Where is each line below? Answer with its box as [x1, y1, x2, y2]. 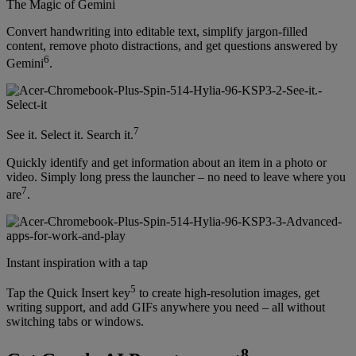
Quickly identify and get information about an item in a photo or [6, 155, 327, 169]
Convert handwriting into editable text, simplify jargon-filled [6, 24, 308, 38]
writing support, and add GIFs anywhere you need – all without [6, 300, 325, 315]
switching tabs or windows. [6, 315, 144, 329]
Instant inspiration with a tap [6, 255, 148, 269]
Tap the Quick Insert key [6, 286, 130, 300]
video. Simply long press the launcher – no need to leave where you [6, 169, 346, 184]
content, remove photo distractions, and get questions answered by [6, 38, 338, 52]
